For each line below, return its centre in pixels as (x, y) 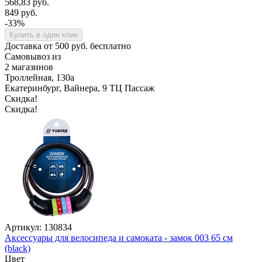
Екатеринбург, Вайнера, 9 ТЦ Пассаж (80, 88)
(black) (18, 248)
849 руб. (21, 12)
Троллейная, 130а (39, 77)
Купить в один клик (44, 35)
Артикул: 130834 (38, 227)
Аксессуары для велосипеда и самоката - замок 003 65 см (119, 237)
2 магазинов (29, 67)
